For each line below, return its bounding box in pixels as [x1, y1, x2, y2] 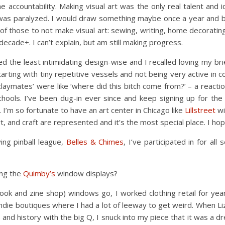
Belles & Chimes [66, 137, 124, 147]
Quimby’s [23, 168, 55, 178]
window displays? [55, 168, 118, 178]
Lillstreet [185, 105, 215, 115]
